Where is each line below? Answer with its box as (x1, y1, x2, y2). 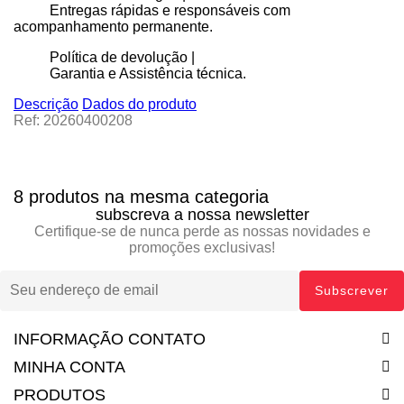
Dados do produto (82, 96, 197, 112)
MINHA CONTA (14, 357, 125, 376)
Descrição (14, 96, 78, 112)
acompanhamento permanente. (14, 18, 213, 34)
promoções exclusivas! (129, 239, 275, 255)
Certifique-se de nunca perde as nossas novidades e (33, 223, 371, 239)
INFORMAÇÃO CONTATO (14, 329, 206, 348)
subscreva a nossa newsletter (95, 205, 309, 224)
